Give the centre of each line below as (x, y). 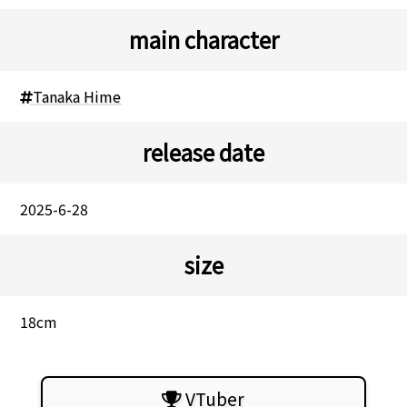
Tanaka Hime (77, 96)
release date (203, 152)
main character (203, 39)
